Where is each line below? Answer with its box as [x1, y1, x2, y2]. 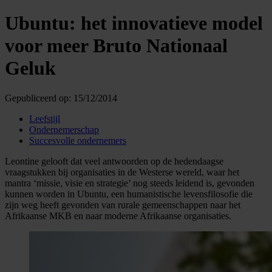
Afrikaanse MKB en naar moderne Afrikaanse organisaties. [5, 210, 231, 221]
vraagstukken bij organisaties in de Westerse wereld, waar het [5, 166, 239, 177]
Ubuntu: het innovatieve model [5, 12, 263, 35]
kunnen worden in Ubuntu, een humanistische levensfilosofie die [5, 188, 253, 199]
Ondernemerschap [29, 124, 99, 135]
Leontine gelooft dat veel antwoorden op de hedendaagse [5, 155, 223, 166]
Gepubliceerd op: [5, 92, 71, 103]
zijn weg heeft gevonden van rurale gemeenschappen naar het [5, 199, 240, 210]
